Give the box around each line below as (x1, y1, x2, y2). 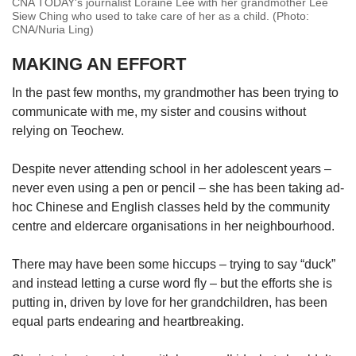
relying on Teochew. (12, 123, 127, 137)
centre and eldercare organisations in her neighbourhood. (12, 219, 335, 233)
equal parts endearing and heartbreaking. (12, 314, 244, 328)
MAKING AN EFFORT (12, 53, 186, 74)
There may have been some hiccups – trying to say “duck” (12, 257, 335, 271)
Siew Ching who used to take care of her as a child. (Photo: (12, 9, 309, 22)
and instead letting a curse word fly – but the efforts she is (12, 276, 332, 290)
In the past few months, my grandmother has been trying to (12, 85, 339, 99)
